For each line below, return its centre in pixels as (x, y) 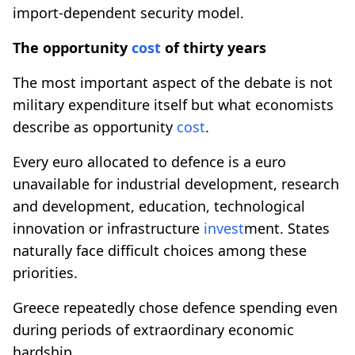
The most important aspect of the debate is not (173, 82)
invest (224, 228)
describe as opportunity (95, 126)
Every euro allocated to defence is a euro (149, 161)
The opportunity (72, 47)
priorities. (45, 272)
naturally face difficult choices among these (160, 250)
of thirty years (214, 47)
